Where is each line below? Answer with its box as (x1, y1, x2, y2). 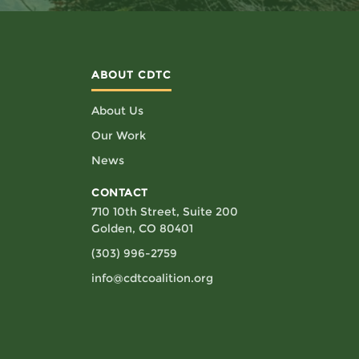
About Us (91, 103, 143, 118)
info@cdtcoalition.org (91, 271, 213, 285)
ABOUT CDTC (91, 68, 171, 81)
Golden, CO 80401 (91, 221, 193, 236)
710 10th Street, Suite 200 (91, 204, 238, 219)
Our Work (91, 128, 146, 143)
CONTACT (91, 186, 148, 199)
